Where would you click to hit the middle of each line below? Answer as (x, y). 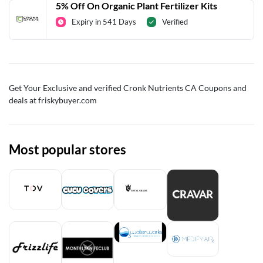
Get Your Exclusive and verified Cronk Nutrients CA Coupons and (128, 87)
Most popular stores (68, 149)
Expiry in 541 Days (104, 21)
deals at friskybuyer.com (53, 100)
